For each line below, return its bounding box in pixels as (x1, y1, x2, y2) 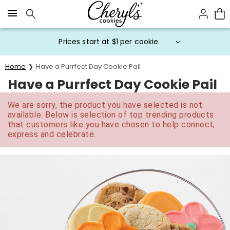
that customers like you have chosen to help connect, (8, 120, 215, 129)
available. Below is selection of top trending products (8, 110, 214, 120)
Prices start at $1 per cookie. (59, 36, 160, 47)
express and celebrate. (8, 129, 96, 139)
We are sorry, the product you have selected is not (8, 100, 203, 110)
